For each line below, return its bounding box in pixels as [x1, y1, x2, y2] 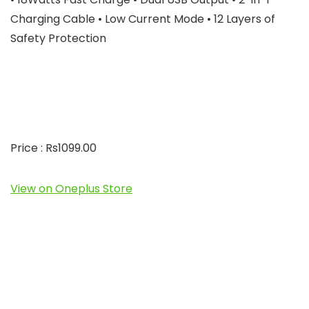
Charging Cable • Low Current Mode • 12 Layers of [10, 11, 275, 27]
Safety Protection [10, 30, 106, 46]
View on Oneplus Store [10, 181, 132, 197]
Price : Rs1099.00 [10, 140, 97, 156]
